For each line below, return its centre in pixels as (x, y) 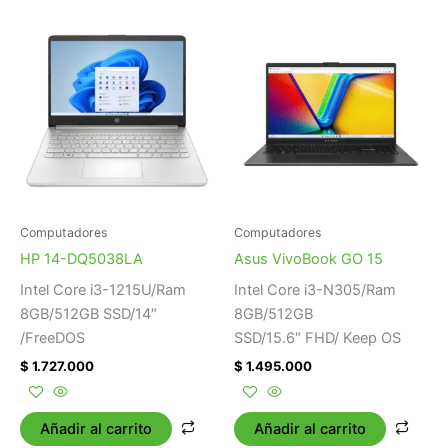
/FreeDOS (52, 338)
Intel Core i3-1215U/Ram (103, 290)
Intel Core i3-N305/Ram (315, 290)
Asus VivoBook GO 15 (308, 259)
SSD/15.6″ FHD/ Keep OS (317, 338)
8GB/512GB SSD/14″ (88, 314)
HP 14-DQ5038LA (81, 259)
